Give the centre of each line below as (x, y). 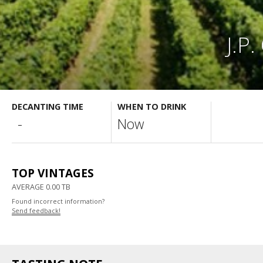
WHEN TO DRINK (152, 107)
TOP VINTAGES (53, 173)
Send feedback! (36, 211)
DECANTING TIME (48, 107)
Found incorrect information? (58, 201)
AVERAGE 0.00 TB (41, 187)
